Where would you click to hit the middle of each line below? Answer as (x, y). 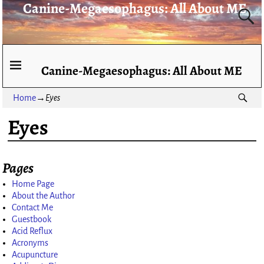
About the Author (44, 195)
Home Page (33, 184)
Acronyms (30, 242)
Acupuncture (35, 254)
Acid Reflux (32, 231)
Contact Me (33, 207)
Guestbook (32, 219)
